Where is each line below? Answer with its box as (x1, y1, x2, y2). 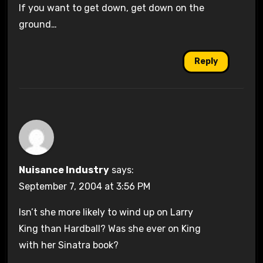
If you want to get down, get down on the (18, 2, 204, 14)
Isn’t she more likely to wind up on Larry (18, 206, 193, 218)
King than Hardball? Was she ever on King (18, 222, 201, 234)
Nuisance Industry (18, 164, 109, 176)
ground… (18, 19, 57, 31)
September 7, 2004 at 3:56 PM (18, 180, 150, 192)
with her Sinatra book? (18, 239, 119, 251)
